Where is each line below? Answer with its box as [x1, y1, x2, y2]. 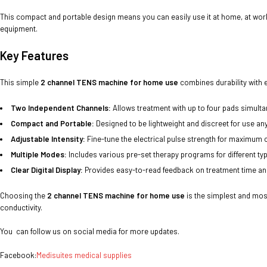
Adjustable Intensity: [11, 134, 85, 144]
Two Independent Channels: [11, 103, 111, 113]
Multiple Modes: [11, 150, 67, 160]
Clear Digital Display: [11, 165, 83, 175]
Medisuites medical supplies [36, 250, 132, 260]
